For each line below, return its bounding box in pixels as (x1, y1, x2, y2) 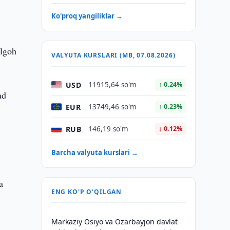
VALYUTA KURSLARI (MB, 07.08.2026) (51, 51, 176, 60)
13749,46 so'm (88, 102, 137, 111)
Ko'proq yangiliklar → (51, 11, 123, 21)
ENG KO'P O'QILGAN (51, 187, 122, 196)
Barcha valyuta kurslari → (51, 148, 138, 157)
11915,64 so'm (88, 80, 137, 89)
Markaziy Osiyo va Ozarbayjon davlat (51, 217, 178, 226)
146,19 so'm (88, 124, 128, 133)
